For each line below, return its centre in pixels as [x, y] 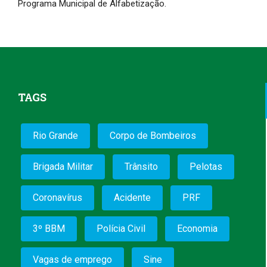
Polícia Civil [121, 229]
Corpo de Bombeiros [153, 136]
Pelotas [206, 167]
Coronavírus [58, 198]
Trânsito [141, 167]
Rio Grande [55, 136]
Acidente [132, 198]
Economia [197, 229]
